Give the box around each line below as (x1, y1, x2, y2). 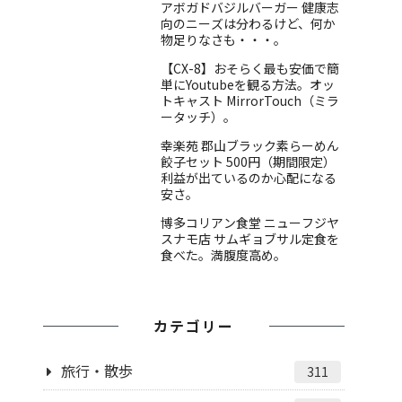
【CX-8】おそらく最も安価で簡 (161, 59, 339, 78)
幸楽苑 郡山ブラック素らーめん (161, 136, 339, 155)
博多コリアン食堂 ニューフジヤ (161, 214, 339, 232)
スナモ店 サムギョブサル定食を (161, 230, 339, 249)
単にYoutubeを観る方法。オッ (161, 75, 335, 94)
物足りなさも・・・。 (161, 31, 286, 49)
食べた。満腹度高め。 (161, 246, 286, 265)
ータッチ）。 (161, 108, 236, 127)
